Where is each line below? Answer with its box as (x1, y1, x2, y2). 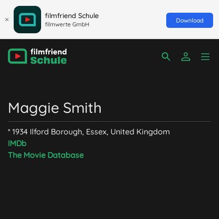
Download (176, 16, 203, 24)
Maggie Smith (8, 98, 102, 117)
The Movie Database (8, 150, 84, 160)
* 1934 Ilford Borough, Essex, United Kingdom (8, 127, 170, 136)
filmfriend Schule (45, 11, 99, 20)
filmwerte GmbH (45, 20, 89, 28)
